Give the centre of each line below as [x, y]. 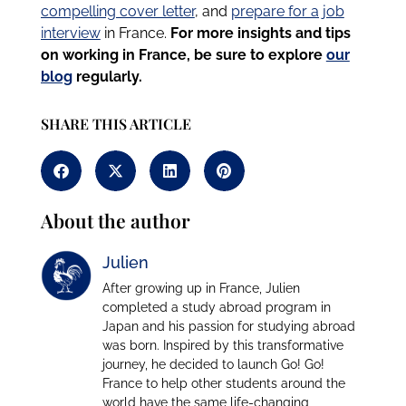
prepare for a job [287, 11]
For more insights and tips [260, 33]
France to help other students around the [223, 383]
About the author [115, 220]
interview [70, 33]
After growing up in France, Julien [201, 288]
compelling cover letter [117, 11]
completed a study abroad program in [216, 307]
